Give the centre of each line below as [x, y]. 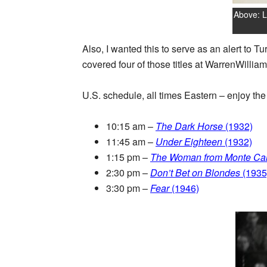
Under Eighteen [189, 141]
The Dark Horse [189, 126]
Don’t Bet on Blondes [195, 172]
